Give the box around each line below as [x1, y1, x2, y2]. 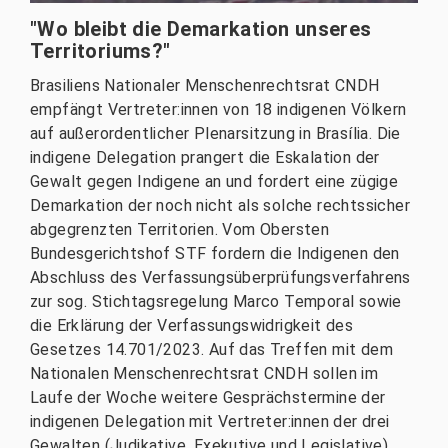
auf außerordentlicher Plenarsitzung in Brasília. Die [30, 124, 401, 144]
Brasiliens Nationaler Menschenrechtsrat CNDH [30, 76, 380, 96]
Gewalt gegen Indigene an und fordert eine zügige [30, 172, 399, 192]
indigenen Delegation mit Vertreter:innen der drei [30, 412, 390, 432]
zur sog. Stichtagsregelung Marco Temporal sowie [30, 292, 402, 312]
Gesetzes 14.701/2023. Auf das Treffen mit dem [30, 340, 393, 360]
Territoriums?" [30, 39, 171, 64]
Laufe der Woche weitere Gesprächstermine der [30, 388, 386, 408]
